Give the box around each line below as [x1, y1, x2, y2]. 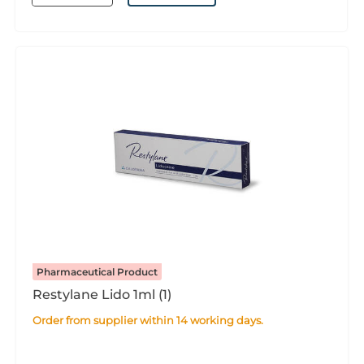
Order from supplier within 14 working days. [41, 314, 263, 327]
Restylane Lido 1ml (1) [32, 287, 171, 302]
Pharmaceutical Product [37, 266, 158, 278]
